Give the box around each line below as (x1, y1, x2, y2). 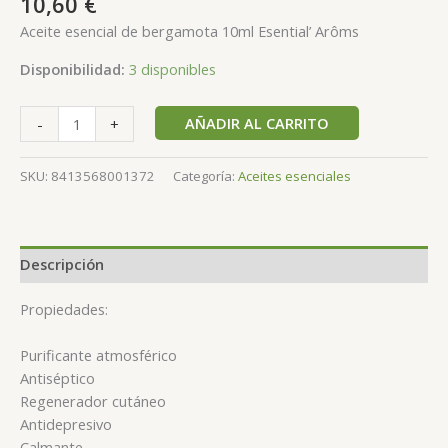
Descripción (20, 254, 104, 275)
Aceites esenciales (238, 166, 351, 185)
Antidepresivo (20, 414, 112, 435)
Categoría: (173, 166, 238, 185)
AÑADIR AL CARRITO (184, 113, 329, 134)
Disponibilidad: (20, 58, 125, 79)
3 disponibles (129, 58, 216, 79)
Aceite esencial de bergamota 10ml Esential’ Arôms (20, 21, 359, 42)
